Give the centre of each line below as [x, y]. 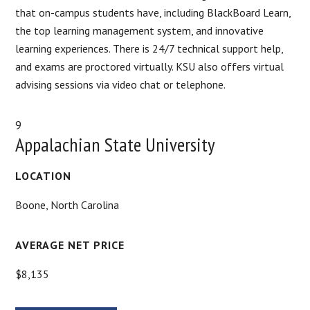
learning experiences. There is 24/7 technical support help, [149, 48]
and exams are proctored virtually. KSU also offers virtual [150, 66]
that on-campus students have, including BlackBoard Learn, [153, 12]
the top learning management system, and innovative [140, 30]
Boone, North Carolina [67, 204]
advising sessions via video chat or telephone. [121, 84]
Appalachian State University [116, 144]
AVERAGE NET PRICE [70, 245]
